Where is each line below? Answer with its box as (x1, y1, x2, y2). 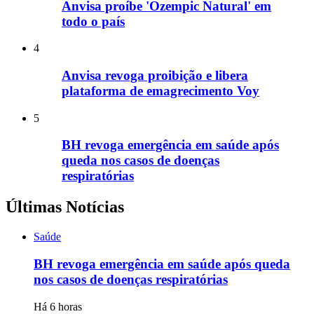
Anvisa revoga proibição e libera (62, 67, 248, 83)
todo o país (62, 13, 125, 29)
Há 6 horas (34, 300, 82, 313)
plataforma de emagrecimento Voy (62, 83, 259, 98)
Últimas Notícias (6, 198, 124, 217)
